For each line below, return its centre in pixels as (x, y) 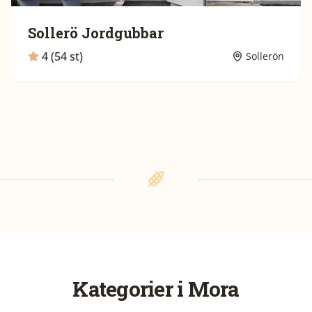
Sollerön (265, 56)
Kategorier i (130, 289)
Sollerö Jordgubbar (96, 33)
